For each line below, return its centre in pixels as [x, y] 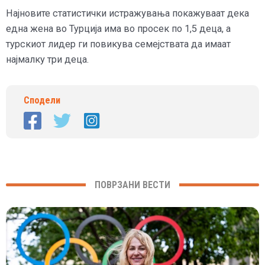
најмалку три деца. [47, 59]
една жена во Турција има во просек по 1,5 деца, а [118, 28]
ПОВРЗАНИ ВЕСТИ [132, 185]
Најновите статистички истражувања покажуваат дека [127, 13]
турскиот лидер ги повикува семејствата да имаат [118, 44]
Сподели [42, 100]
